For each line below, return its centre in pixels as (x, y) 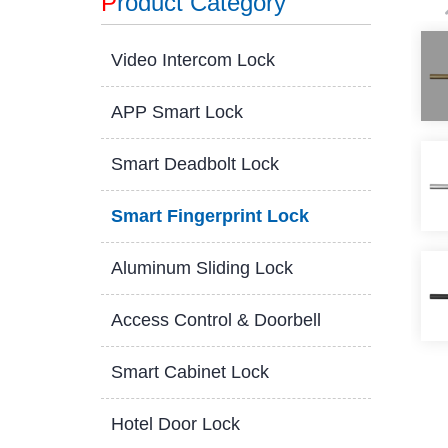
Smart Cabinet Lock (189, 372)
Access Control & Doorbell (215, 320)
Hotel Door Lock (175, 424)
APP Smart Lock (176, 112)
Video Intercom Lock (192, 60)
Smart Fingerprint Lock (209, 216)
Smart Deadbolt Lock (194, 164)
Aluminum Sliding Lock (201, 268)
